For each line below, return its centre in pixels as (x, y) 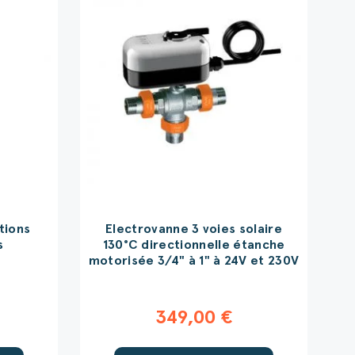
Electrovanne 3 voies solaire (194, 229)
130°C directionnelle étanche (194, 245)
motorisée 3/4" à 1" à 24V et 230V (194, 261)
